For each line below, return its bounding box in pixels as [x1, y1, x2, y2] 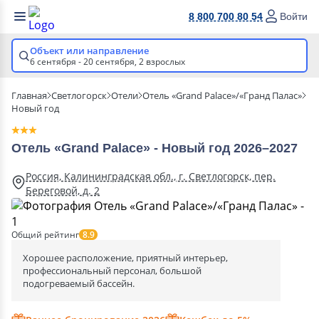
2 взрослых [139, 56, 185, 68]
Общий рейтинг [11, 228, 79, 241]
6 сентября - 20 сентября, [30, 56, 139, 68]
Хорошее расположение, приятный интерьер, [23, 251, 228, 264]
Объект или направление [30, 44, 149, 57]
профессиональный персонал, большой [23, 264, 202, 277]
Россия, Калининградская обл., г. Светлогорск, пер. [26, 169, 276, 183]
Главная [11, 89, 47, 102]
